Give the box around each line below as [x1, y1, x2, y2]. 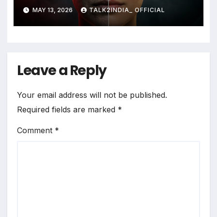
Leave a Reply [17, 61, 107, 80]
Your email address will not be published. [17, 90, 167, 100]
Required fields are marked [17, 105, 118, 115]
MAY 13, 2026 [31, 6, 74, 14]
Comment [17, 125, 55, 136]
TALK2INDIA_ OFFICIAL [89, 6, 165, 14]
